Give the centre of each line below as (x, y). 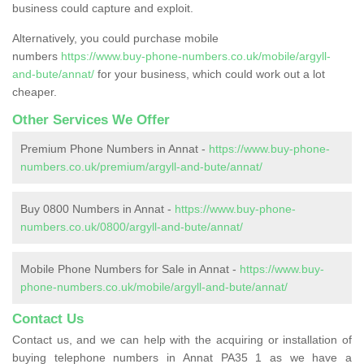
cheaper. (35, 91)
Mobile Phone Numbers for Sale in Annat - (130, 269)
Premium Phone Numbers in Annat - (115, 148)
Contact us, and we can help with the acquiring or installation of (182, 339)
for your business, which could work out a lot (210, 74)
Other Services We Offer (91, 119)
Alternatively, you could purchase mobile (115, 38)
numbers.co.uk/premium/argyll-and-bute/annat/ (141, 166)
